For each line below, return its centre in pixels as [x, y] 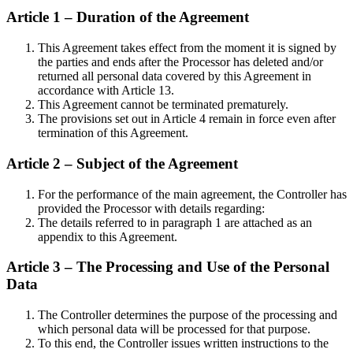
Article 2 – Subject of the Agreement [122, 163]
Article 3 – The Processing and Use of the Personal [168, 267]
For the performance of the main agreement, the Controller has [192, 194]
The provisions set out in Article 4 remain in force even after [187, 119]
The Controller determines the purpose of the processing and [188, 315]
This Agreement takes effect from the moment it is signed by [187, 48]
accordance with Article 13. [106, 91]
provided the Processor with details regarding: [151, 208]
